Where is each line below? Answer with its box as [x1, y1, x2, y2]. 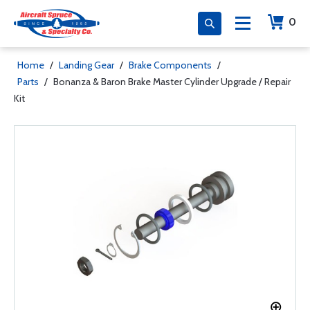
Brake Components [129, 59, 212, 71]
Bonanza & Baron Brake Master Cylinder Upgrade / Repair [53, 75, 291, 88]
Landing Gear [59, 59, 114, 71]
